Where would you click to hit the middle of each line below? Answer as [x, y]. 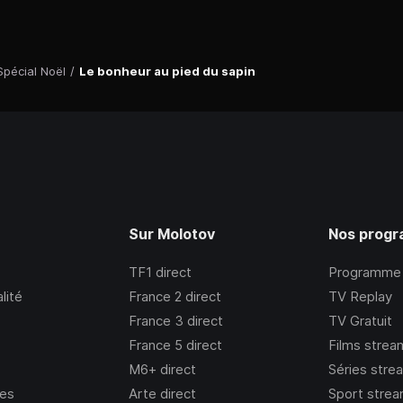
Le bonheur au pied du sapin [167, 72]
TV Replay [361, 297]
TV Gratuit [361, 321]
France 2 [155, 297]
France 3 [156, 321]
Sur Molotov [171, 234]
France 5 [155, 345]
